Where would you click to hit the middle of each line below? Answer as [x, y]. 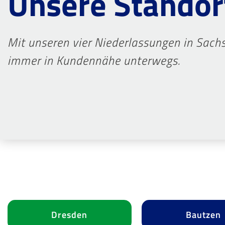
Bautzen [204, 214]
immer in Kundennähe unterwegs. [94, 60]
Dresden [70, 214]
